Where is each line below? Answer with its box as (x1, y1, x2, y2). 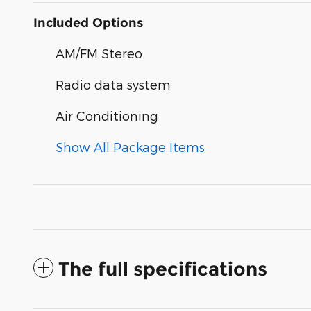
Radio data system (56, 76, 171, 92)
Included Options (33, 15, 143, 31)
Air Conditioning (56, 108, 158, 123)
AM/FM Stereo (56, 45, 142, 60)
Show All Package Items (56, 139, 205, 154)
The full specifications (58, 257, 267, 280)
